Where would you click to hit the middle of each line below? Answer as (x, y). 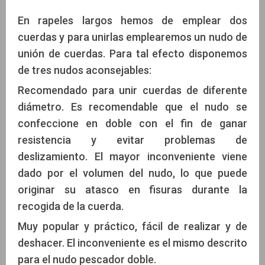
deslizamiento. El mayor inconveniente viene (132, 157)
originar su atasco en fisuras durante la (132, 190)
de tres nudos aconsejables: (85, 70)
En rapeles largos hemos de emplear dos (132, 21)
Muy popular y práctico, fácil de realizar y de (132, 227)
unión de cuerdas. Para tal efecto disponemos (132, 54)
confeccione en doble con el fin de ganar (132, 124)
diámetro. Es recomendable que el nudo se (132, 107)
